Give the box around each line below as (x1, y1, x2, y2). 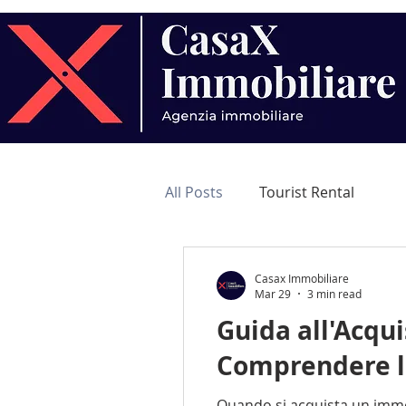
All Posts (165, 182, 223, 202)
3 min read (307, 286, 362, 301)
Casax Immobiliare (255, 270, 349, 285)
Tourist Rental (259, 182, 354, 202)
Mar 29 (255, 286, 291, 301)
